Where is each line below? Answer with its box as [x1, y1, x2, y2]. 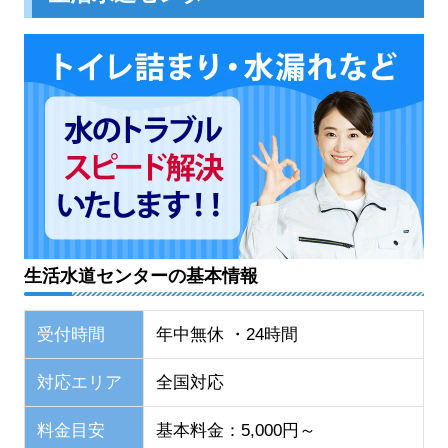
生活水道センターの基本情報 [24, 265, 258, 286]
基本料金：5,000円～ [155, 421, 316, 441]
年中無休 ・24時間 [155, 325, 298, 345]
